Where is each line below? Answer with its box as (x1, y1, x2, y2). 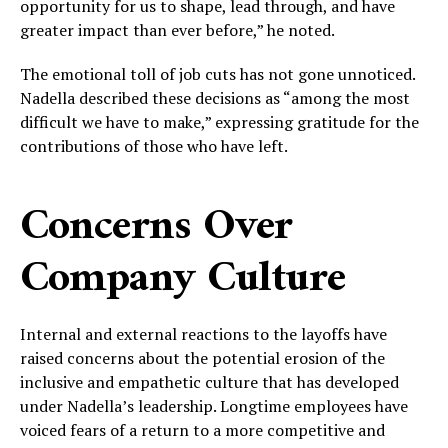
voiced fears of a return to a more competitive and (20, 418, 385, 441)
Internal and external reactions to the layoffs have (20, 322, 387, 345)
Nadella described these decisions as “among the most (20, 86, 410, 109)
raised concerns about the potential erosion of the (20, 346, 385, 369)
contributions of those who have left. (20, 134, 288, 157)
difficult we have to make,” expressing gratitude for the (20, 110, 419, 133)
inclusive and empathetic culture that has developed (20, 370, 399, 393)
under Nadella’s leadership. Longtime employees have (20, 394, 408, 417)
